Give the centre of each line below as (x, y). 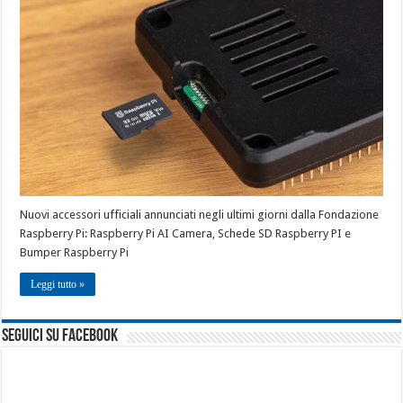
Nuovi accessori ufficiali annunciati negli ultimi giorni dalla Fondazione (200, 215)
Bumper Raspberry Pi (75, 253)
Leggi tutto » (58, 285)
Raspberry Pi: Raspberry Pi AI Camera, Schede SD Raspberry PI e (186, 234)
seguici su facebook (60, 337)
